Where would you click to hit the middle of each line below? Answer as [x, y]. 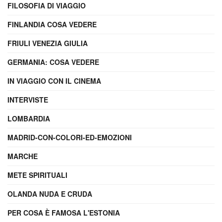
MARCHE [23, 156]
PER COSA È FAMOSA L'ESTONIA [64, 213]
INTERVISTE [28, 100]
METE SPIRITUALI [37, 175]
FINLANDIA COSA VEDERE [52, 25]
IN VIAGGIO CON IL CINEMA [54, 81]
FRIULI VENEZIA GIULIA [48, 43]
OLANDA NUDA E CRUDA [50, 194]
